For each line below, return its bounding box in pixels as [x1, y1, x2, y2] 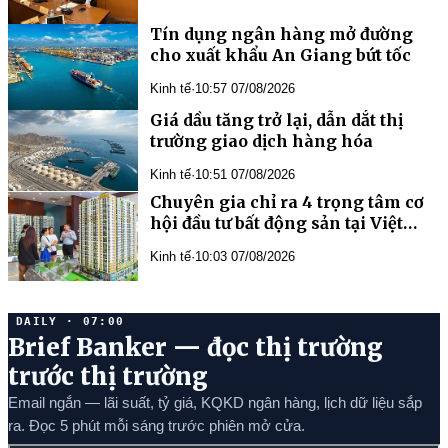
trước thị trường [8, 361, 208, 392]
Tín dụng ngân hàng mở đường [150, 23, 413, 44]
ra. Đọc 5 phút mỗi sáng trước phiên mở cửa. [8, 417, 305, 434]
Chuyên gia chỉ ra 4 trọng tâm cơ [150, 192, 424, 213]
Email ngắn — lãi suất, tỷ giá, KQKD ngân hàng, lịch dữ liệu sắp [8, 394, 422, 411]
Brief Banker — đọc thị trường [8, 332, 383, 363]
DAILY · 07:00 [16, 314, 125, 328]
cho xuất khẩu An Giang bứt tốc [150, 44, 411, 65]
